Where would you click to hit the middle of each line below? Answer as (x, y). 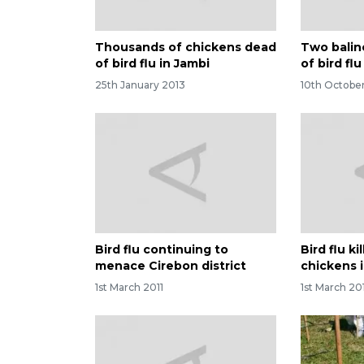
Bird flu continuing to (162, 250)
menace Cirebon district (171, 266)
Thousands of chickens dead (186, 47)
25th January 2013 (140, 84)
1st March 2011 (129, 288)
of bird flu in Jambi (152, 63)
